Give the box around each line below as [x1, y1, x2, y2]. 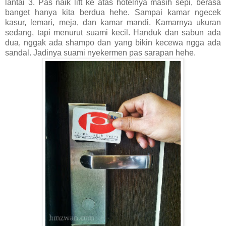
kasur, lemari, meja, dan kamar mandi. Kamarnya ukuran [5, 18, 221, 27]
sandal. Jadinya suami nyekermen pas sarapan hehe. [5, 48, 196, 57]
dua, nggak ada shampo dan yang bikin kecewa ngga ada [5, 38, 221, 47]
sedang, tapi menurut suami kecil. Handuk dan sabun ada [5, 28, 221, 37]
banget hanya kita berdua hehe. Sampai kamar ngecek [5, 8, 221, 17]
